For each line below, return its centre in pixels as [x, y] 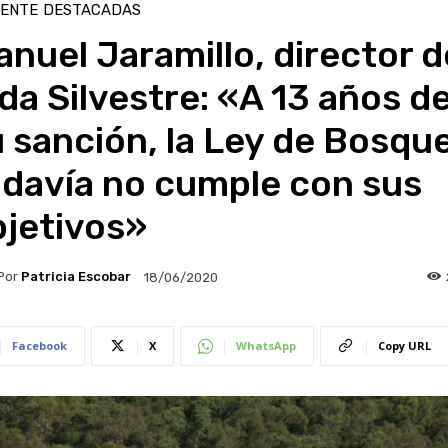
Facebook [39, 345]
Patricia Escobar [75, 277]
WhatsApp [265, 345]
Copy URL [404, 345]
